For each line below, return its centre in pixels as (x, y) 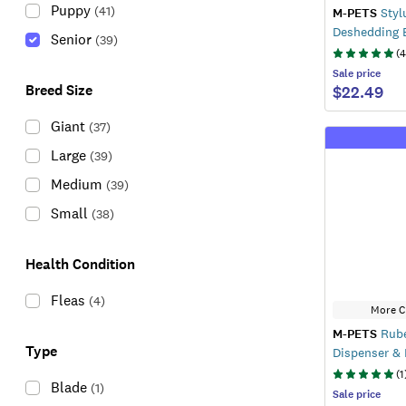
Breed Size (59, 90)
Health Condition (80, 264)
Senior (71, 39)
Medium (77, 184)
